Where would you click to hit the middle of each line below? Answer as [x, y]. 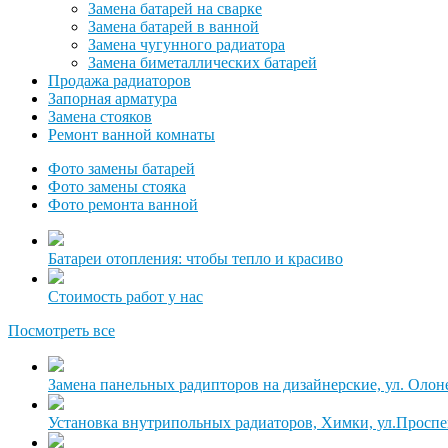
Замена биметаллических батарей [202, 62]
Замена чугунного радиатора [186, 44]
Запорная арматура [112, 98]
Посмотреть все [61, 330]
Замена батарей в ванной [173, 26]
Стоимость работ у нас [125, 296]
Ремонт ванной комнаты [131, 134]
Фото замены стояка [117, 186]
